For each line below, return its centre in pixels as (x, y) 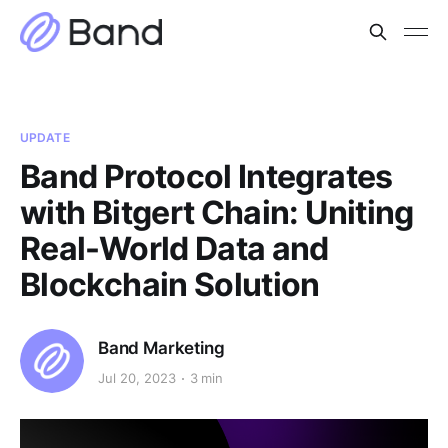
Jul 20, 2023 (137, 378)
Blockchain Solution (170, 284)
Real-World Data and (174, 248)
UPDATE (45, 137)
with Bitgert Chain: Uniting (217, 212)
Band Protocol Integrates (206, 176)
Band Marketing (161, 347)
